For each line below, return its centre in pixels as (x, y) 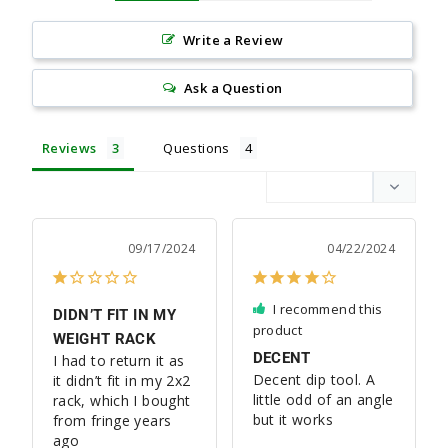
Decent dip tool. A (314, 379)
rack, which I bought (122, 400)
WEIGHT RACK (105, 338)
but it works (292, 419)
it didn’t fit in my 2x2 (122, 380)
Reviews (69, 147)
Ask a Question (233, 87)
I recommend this (327, 308)
